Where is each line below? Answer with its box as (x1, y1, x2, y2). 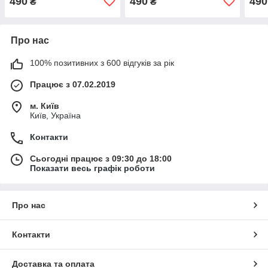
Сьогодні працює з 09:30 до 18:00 (30, 153, 172, 163)
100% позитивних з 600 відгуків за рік (30, 57, 174, 68)
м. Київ (30, 100, 59, 111)
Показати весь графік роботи (30, 163, 155, 173)
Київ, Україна (30, 110, 81, 120)
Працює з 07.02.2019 (30, 79, 115, 89)
